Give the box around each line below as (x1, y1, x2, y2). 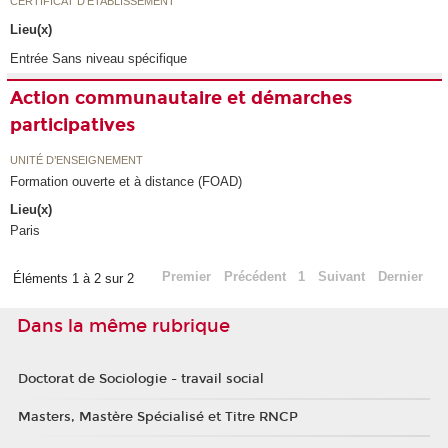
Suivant (318, 269, 366, 285)
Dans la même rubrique (17, 315, 230, 338)
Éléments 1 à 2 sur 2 (12, 271, 138, 287)
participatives (10, 114, 136, 137)
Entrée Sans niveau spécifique (10, 51, 188, 67)
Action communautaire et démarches (10, 87, 353, 110)
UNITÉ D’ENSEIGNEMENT (10, 153, 144, 166)
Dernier (377, 269, 423, 285)
